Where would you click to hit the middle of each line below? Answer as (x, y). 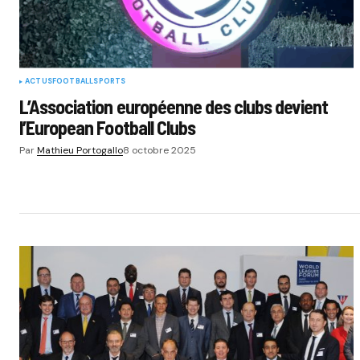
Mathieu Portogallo (80, 150)
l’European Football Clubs (107, 127)
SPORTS (110, 81)
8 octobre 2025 (160, 150)
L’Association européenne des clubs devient (174, 106)
